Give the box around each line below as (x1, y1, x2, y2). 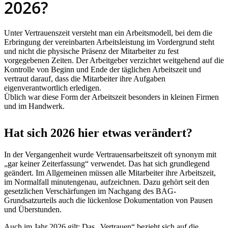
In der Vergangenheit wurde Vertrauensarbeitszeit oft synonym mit (4, 150, 216, 159)
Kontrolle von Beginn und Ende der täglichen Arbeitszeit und (4, 65, 201, 74)
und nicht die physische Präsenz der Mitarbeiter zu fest (4, 46, 179, 55)
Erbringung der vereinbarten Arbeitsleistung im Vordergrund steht (4, 37, 214, 46)
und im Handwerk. (4, 101, 65, 110)
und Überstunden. (4, 205, 62, 214)
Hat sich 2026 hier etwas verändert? (4, 126, 192, 139)
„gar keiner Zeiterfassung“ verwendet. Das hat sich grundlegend (4, 159, 210, 168)
